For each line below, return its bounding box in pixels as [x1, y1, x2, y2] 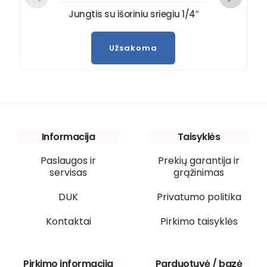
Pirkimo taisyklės [160, 214, 238, 228]
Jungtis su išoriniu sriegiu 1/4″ [69, 7, 198, 20]
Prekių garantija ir [158, 153, 240, 167]
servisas [49, 165, 87, 179]
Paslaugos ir [41, 153, 96, 167]
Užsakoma [109, 42, 158, 54]
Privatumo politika [156, 190, 241, 204]
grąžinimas [173, 165, 224, 179]
